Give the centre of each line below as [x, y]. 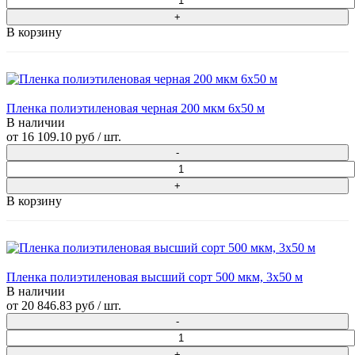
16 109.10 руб [58, 137]
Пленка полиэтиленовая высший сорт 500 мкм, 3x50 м [155, 277]
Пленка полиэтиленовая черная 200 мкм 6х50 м [136, 109]
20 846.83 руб [58, 306]
